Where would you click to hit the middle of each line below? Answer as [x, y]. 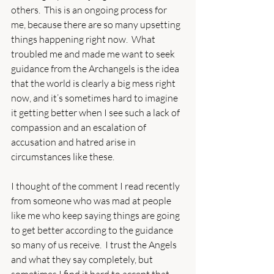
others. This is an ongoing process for [90, 9]
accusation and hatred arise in [74, 142]
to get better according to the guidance [93, 230]
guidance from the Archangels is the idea [96, 68]
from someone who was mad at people [92, 200]
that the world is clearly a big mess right [94, 83]
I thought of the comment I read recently [96, 186]
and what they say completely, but [83, 259]
